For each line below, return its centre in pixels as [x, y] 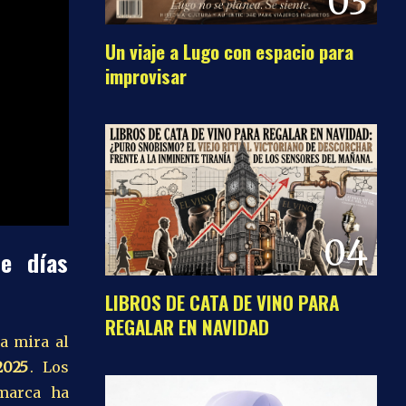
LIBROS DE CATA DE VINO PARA [222, 303]
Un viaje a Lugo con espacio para [229, 51]
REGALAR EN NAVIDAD [187, 327]
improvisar [146, 75]
